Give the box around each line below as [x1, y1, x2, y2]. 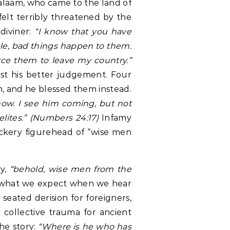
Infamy [99, 113, 131, 123]
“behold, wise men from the [9, 164, 131, 174]
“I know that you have [34, 27, 131, 36]
